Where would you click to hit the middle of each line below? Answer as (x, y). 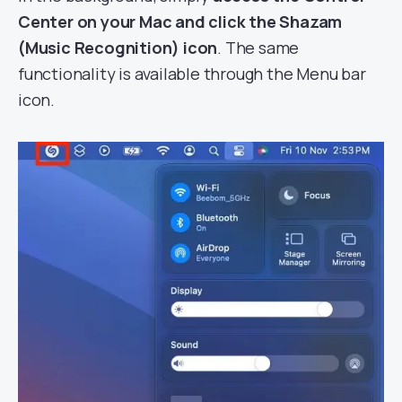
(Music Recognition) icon (118, 47)
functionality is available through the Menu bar (192, 73)
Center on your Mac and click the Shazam (180, 21)
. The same (258, 47)
